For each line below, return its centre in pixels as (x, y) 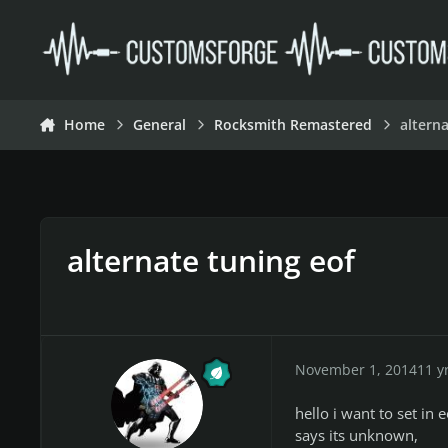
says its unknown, (356, 435)
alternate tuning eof (210, 260)
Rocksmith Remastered (293, 125)
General (160, 125)
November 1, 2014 (355, 369)
